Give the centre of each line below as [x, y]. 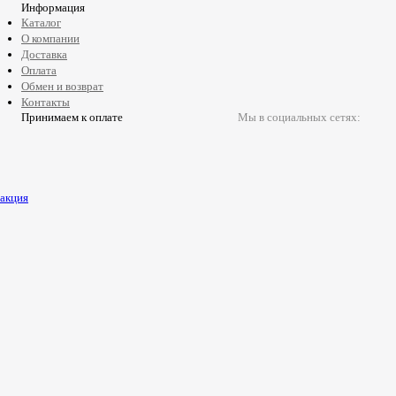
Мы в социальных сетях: [299, 117]
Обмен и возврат [62, 86]
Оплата [39, 70]
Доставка [44, 54]
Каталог [41, 23]
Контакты [46, 102]
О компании [50, 38]
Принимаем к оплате [72, 117]
